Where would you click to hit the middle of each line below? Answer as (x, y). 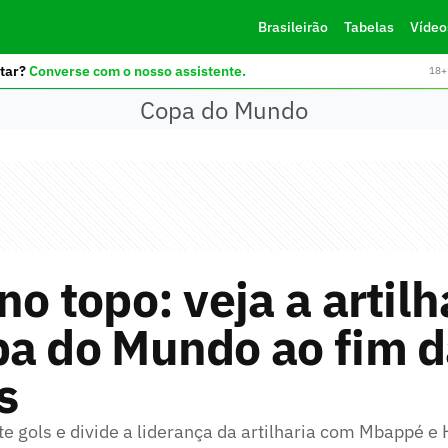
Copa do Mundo (224, 109)
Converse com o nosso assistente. (137, 70)
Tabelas (368, 27)
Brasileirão (292, 27)
